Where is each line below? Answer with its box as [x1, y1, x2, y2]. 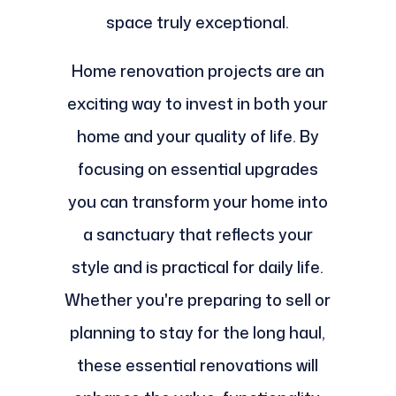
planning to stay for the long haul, [70, 321, 326, 345]
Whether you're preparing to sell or [65, 288, 331, 312]
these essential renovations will [77, 354, 319, 377]
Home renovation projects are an [71, 59, 324, 83]
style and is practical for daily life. [72, 255, 324, 279]
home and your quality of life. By [76, 125, 319, 148]
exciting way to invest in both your [67, 92, 329, 116]
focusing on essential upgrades [77, 157, 318, 181]
